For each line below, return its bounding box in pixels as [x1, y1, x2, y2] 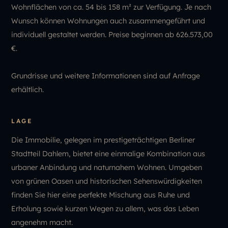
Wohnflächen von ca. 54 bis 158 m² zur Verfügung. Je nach [11, 2, 212, 12]
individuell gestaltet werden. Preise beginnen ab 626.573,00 [11, 30, 213, 39]
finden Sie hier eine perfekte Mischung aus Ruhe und [11, 190, 190, 199]
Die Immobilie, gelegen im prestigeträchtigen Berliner [11, 135, 195, 145]
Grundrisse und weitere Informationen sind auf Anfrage [11, 71, 201, 80]
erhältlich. [11, 84, 44, 94]
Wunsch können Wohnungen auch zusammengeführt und [11, 16, 206, 25]
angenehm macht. [11, 217, 73, 227]
